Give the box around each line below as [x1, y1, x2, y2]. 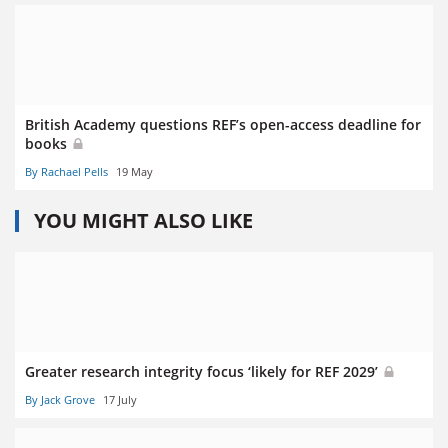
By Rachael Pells [25, 163, 108, 179]
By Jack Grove [25, 392, 95, 408]
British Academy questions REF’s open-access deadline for [25, 114, 421, 134]
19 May [116, 163, 153, 179]
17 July [103, 392, 137, 408]
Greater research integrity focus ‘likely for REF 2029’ [25, 361, 382, 381]
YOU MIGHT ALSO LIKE [34, 206, 253, 234]
